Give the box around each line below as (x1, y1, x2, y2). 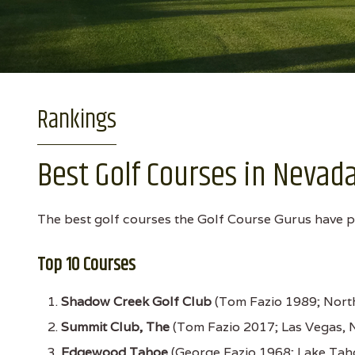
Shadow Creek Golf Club (61, 293, 212, 310)
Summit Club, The (61, 319, 170, 335)
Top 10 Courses (37, 250, 136, 279)
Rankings (37, 101, 116, 139)
